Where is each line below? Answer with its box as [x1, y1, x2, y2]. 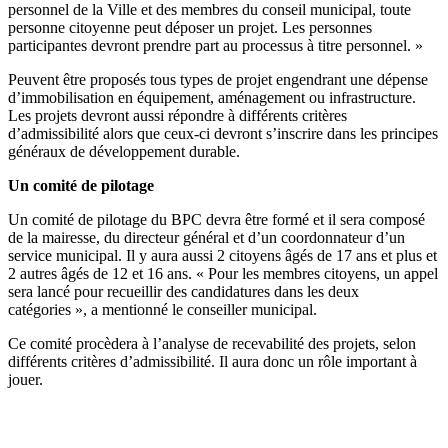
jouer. [8, 371, 43, 389]
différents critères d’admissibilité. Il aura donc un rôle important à [8, 353, 417, 371]
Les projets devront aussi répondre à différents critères [8, 107, 347, 125]
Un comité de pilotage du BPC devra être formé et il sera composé [8, 211, 425, 229]
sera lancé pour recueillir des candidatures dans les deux [8, 283, 359, 301]
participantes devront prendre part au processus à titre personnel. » [8, 37, 423, 55]
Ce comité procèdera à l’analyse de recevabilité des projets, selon [8, 335, 416, 353]
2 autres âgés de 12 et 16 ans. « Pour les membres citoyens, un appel [8, 265, 438, 283]
